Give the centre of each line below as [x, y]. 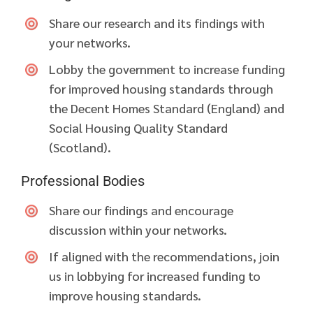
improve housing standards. [125, 296]
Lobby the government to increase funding [167, 69]
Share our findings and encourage [141, 210]
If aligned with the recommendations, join [164, 256]
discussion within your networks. [138, 230]
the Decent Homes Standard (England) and [167, 108]
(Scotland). [80, 147]
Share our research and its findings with [157, 23]
